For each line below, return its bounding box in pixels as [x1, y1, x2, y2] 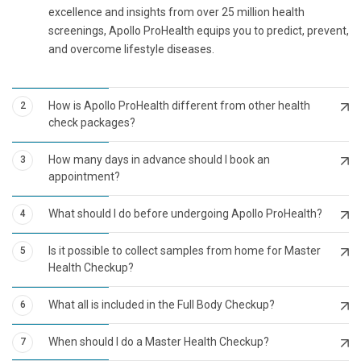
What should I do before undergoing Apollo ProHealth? [48, 206, 322, 220]
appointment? [48, 169, 120, 183]
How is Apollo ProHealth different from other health [48, 98, 310, 112]
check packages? [48, 115, 135, 129]
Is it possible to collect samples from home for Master [48, 243, 321, 257]
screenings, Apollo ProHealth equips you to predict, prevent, [48, 23, 349, 37]
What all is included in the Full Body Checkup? [48, 297, 275, 311]
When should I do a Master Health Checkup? [48, 334, 269, 348]
